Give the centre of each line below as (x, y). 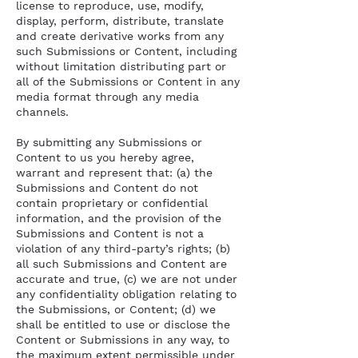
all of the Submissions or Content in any (128, 82)
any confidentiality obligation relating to (126, 294)
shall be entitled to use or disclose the (123, 324)
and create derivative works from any (120, 36)
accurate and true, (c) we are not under (127, 279)
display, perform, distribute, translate (120, 21)
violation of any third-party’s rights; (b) (123, 249)
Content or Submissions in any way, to (123, 340)
